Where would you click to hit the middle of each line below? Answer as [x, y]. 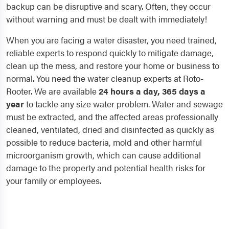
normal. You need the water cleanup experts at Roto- [105, 78]
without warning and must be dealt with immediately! [107, 19]
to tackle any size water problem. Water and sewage [123, 104]
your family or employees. [54, 180]
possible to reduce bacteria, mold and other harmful [104, 142]
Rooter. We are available [52, 91]
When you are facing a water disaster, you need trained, [111, 40]
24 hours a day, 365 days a [152, 91]
